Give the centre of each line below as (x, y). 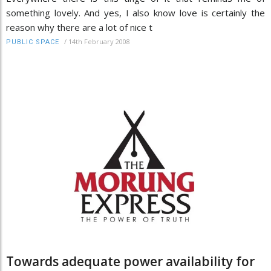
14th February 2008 (99, 42)
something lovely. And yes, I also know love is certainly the (135, 13)
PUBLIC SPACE (33, 42)
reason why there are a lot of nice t (79, 28)
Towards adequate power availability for (130, 261)
